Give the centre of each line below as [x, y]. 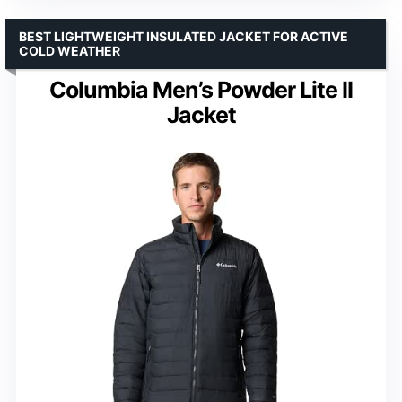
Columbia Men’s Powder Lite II [201, 90]
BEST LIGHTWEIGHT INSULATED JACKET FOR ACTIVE [184, 37]
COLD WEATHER [70, 51]
